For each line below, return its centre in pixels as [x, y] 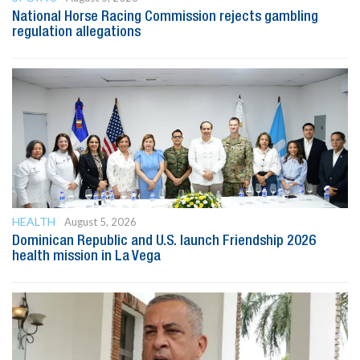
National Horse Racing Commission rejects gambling [165, 16]
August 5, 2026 [100, 221]
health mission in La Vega [86, 256]
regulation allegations [76, 32]
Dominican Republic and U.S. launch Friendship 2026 [164, 241]
